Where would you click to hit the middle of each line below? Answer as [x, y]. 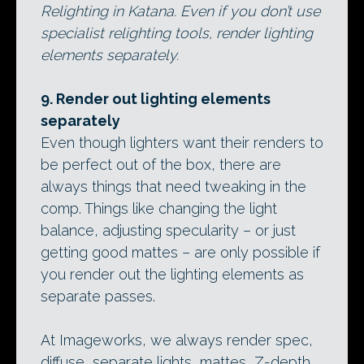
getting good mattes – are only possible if [180, 252]
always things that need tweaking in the [173, 186]
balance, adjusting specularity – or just [168, 230]
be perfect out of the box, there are [161, 164]
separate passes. [98, 296]
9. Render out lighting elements [156, 98]
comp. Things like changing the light [159, 208]
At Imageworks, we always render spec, [177, 340]
